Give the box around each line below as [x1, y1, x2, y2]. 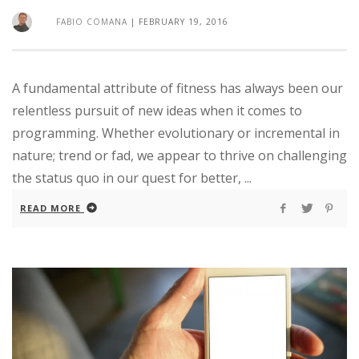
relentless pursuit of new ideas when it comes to [12, 101, 302, 119]
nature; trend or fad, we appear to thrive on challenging [12, 146, 347, 164]
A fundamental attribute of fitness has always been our [12, 79, 343, 97]
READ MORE [20, 201, 81, 214]
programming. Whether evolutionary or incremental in [12, 123, 340, 142]
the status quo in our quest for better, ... [12, 168, 252, 187]
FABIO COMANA [56, 15, 127, 27]
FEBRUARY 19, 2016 [139, 15, 228, 27]
